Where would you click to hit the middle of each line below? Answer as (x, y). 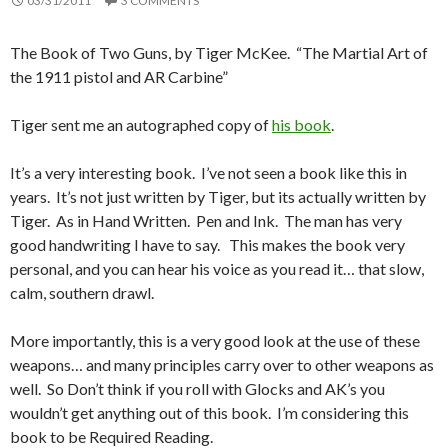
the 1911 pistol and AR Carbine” (119, 77)
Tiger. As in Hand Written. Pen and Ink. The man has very (206, 221)
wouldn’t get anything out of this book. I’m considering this (209, 413)
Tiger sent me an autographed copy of (141, 125)
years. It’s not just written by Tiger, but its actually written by (218, 197)
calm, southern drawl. (82, 293)
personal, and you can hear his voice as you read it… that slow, (217, 269)
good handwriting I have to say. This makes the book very (207, 245)
